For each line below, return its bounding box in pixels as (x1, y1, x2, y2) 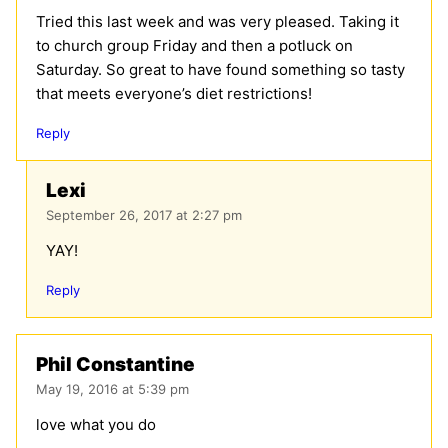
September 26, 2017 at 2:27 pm (46, 207, 242, 224)
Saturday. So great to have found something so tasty (36, 60, 405, 80)
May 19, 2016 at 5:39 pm (36, 381, 189, 398)
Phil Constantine (36, 353, 195, 377)
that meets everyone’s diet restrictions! (36, 84, 312, 104)
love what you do (36, 415, 156, 435)
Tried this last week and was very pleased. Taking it (36, 12, 399, 32)
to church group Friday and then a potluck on (36, 36, 353, 56)
